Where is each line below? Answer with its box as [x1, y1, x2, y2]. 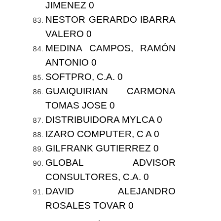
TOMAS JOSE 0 [45, 100, 115, 111]
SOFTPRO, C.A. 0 [45, 72, 123, 82]
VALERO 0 [45, 29, 92, 39]
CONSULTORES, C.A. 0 [45, 172, 149, 183]
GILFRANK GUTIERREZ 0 [45, 143, 159, 154]
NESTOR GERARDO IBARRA [45, 14, 176, 25]
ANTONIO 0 [45, 57, 97, 68]
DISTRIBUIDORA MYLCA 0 [45, 114, 162, 125]
